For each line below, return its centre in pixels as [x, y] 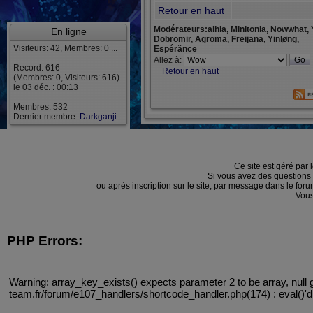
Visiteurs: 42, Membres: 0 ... [65, 48]
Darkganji [98, 117]
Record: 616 [37, 68]
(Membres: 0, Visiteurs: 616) [66, 78]
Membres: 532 [41, 107]
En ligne [68, 31]
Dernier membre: [46, 117]
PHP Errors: [45, 240]
